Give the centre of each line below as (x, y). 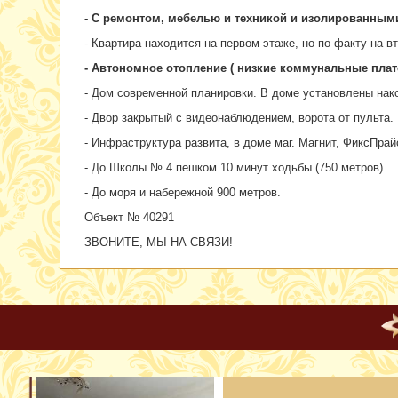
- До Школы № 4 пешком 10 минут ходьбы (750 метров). (235, 167)
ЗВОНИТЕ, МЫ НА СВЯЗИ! (158, 242)
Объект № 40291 (129, 217)
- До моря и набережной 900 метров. (182, 192)
